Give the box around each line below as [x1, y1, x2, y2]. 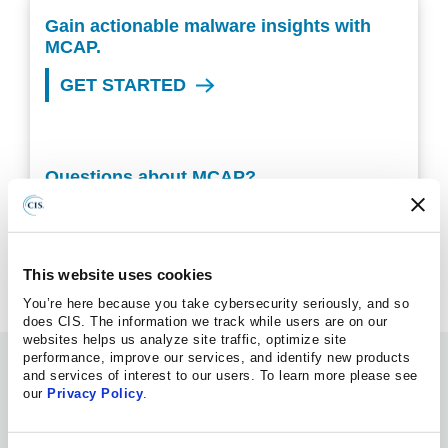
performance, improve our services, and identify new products [23, 349, 410, 365]
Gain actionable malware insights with [45, 16, 371, 36]
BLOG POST [20, 412, 103, 428]
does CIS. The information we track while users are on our [23, 313, 388, 329]
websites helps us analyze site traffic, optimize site [23, 331, 347, 347]
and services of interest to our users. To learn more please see [23, 367, 418, 383]
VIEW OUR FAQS [60, 205, 205, 225]
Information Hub [20, 353, 189, 380]
